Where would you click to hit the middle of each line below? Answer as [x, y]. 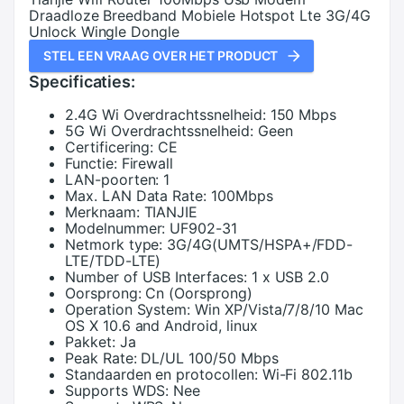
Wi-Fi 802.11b [307, 374]
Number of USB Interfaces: [156, 277]
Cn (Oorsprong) [199, 293]
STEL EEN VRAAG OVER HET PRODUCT [161, 55]
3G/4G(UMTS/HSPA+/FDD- [260, 244]
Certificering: [110, 147]
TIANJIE [171, 212]
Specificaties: [83, 82]
